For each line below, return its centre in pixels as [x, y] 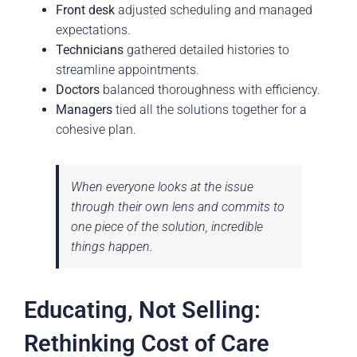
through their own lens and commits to [178, 207]
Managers [84, 110]
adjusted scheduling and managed [214, 10]
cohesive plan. [96, 130]
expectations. [93, 30]
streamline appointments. [127, 70]
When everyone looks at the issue [162, 187]
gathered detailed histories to [206, 50]
